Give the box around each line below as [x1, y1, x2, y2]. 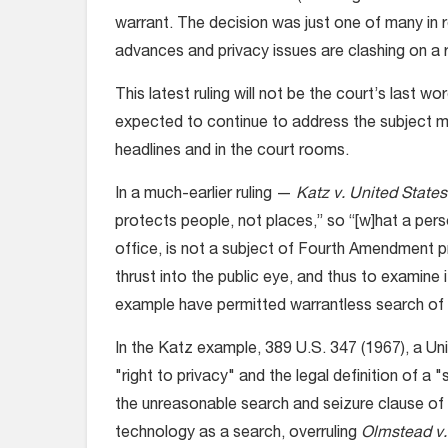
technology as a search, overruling [115, 426, 357, 442]
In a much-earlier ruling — [115, 187, 292, 203]
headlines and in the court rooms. [115, 144, 349, 160]
